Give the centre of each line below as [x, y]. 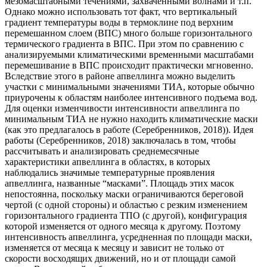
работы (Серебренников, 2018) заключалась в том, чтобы [120, 141]
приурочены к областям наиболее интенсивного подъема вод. [131, 98]
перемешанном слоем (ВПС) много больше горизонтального [128, 33]
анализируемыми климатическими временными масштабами [129, 55]
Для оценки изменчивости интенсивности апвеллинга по [122, 108]
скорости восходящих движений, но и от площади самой [120, 259]
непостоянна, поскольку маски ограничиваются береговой [124, 194]
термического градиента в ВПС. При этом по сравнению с [124, 44]
